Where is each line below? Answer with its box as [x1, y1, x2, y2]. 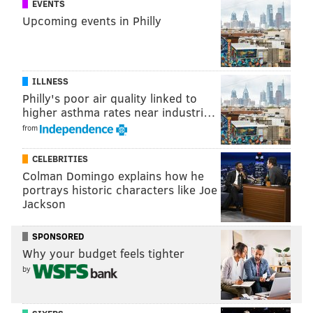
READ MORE [14, 34, 59, 46]
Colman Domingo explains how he [22, 167, 204, 184]
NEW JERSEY [171, 34, 219, 46]
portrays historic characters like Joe [22, 181, 217, 198]
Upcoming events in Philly [22, 12, 161, 29]
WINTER [75, 34, 105, 46]
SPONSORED [32, 229, 84, 242]
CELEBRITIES [32, 152, 88, 165]
